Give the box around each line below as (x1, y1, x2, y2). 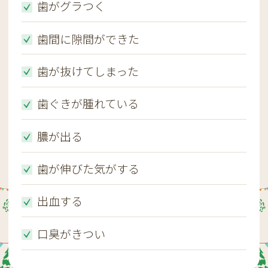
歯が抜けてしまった (36, 62, 139, 80)
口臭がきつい (36, 225, 105, 242)
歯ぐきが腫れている (36, 95, 139, 112)
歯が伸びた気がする (36, 160, 139, 178)
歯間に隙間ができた (36, 30, 139, 47)
